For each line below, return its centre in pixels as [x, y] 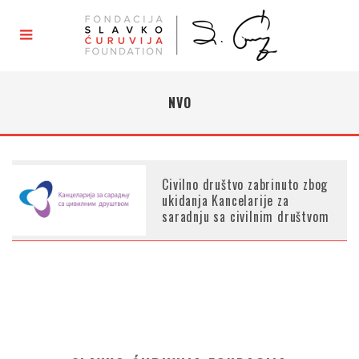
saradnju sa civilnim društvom [246, 216]
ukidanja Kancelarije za [226, 200]
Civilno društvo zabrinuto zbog [245, 184]
